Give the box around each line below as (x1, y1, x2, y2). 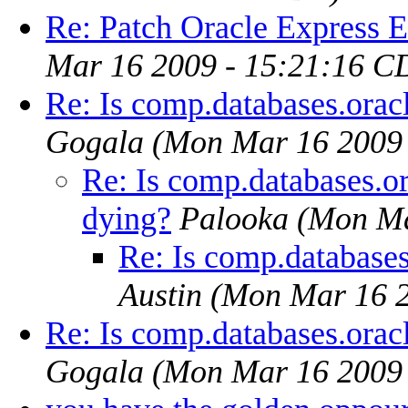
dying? (82, 199, 171, 237)
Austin (118, 276, 202, 313)
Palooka (179, 199, 289, 237)
